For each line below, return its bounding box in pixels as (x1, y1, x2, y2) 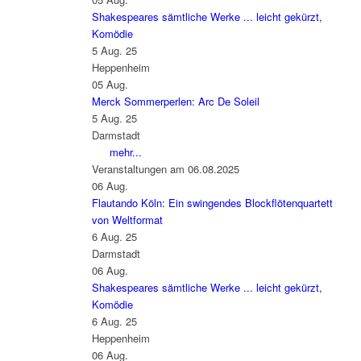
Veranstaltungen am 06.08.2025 (91, 161, 239, 177)
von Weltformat (91, 212, 163, 228)
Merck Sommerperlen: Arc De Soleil (91, 93, 259, 110)
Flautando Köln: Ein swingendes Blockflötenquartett (91, 195, 333, 211)
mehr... (109, 144, 142, 160)
